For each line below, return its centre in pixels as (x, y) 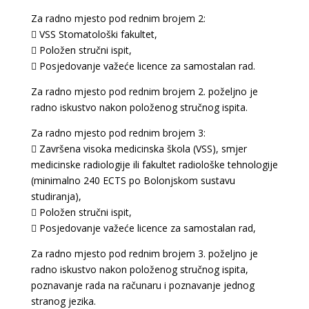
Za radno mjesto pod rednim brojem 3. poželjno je (144, 253)
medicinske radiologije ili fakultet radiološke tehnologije (154, 165)
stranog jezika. (63, 301)
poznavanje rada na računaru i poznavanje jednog (142, 285)
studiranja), (56, 196)
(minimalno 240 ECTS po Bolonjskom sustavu (133, 180)
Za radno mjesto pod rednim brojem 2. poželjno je (144, 91)
